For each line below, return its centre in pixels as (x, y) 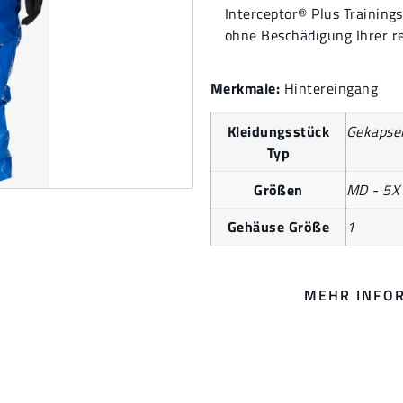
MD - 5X (373, 190)
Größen (278, 190)
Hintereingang (331, 89)
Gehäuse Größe (278, 227)
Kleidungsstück (278, 132)
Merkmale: (247, 89)
